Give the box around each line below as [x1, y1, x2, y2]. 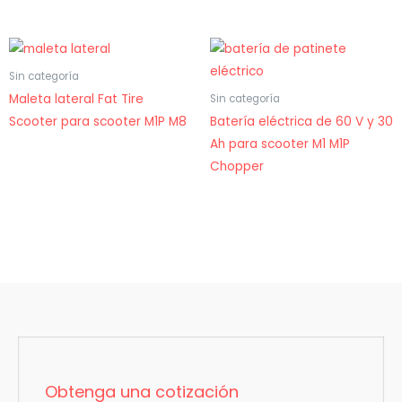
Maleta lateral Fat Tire [9, 91, 144, 109]
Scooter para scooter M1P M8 [9, 113, 187, 131]
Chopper [210, 158, 264, 176]
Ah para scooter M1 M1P [210, 135, 350, 153]
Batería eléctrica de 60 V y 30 [210, 113, 393, 131]
